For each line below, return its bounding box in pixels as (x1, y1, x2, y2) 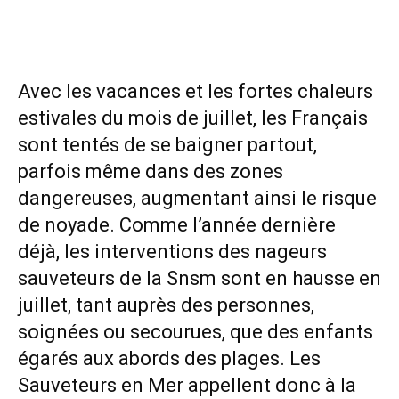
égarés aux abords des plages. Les (18, 347, 321, 370)
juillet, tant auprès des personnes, (18, 294, 314, 317)
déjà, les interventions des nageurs (18, 240, 327, 264)
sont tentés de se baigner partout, (18, 134, 317, 157)
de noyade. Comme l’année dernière (18, 214, 336, 237)
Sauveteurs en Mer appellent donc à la (18, 374, 356, 397)
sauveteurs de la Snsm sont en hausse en (18, 267, 381, 290)
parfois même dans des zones (18, 160, 283, 183)
